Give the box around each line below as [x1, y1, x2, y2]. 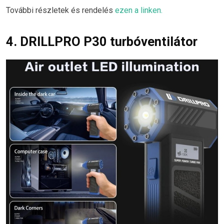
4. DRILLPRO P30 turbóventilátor [6, 34, 197, 49]
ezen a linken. [115, 5, 162, 15]
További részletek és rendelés [6, 5, 115, 15]
